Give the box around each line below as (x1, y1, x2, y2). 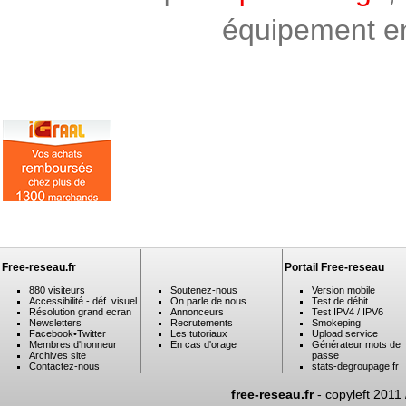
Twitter (77, 328, 106, 339)
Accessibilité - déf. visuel (29, 295, 137, 306)
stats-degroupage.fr (312, 361, 399, 372)
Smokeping (312, 317, 361, 328)
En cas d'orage (170, 339, 237, 350)
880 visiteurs (29, 285, 85, 295)
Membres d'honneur (29, 339, 117, 350)
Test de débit (312, 295, 368, 306)
